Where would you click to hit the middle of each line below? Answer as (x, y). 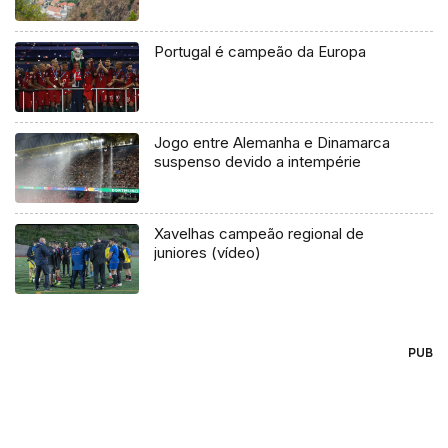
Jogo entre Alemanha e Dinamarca (272, 142)
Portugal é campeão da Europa (260, 51)
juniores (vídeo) (208, 252)
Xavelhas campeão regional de (259, 233)
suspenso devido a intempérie (258, 161)
